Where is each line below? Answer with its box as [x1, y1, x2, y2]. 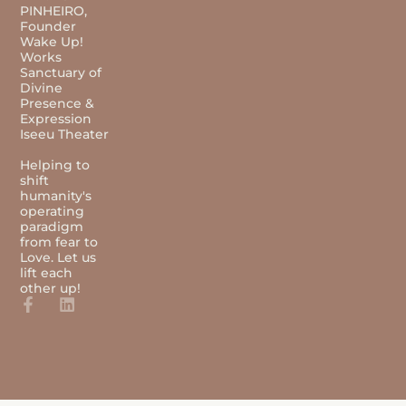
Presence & [20, 96, 95, 111]
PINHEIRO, [20, 4, 88, 19]
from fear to [20, 235, 99, 250]
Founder [20, 19, 77, 34]
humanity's [20, 188, 92, 204]
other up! [20, 281, 82, 296]
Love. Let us [20, 250, 97, 266]
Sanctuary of [20, 65, 102, 81]
